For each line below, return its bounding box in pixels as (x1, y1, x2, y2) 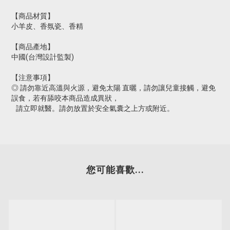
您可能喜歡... (86, 164, 144, 176)
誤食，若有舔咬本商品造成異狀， (11, 94, 119, 103)
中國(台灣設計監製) (11, 53, 74, 62)
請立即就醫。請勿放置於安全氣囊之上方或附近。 (11, 104, 174, 113)
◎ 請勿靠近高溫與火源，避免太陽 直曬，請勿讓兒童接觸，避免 (11, 84, 216, 92)
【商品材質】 (11, 12, 54, 21)
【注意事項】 (11, 73, 54, 82)
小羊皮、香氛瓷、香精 (11, 22, 83, 31)
